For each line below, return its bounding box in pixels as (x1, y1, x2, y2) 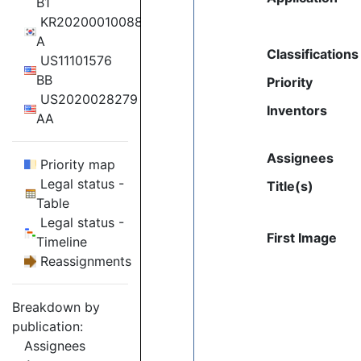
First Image (267, 230, 338, 246)
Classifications (267, 46, 359, 62)
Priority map (36, 156, 115, 172)
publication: (12, 318, 83, 334)
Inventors (267, 102, 328, 118)
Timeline (36, 234, 87, 250)
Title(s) (267, 178, 314, 194)
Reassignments (36, 253, 131, 269)
